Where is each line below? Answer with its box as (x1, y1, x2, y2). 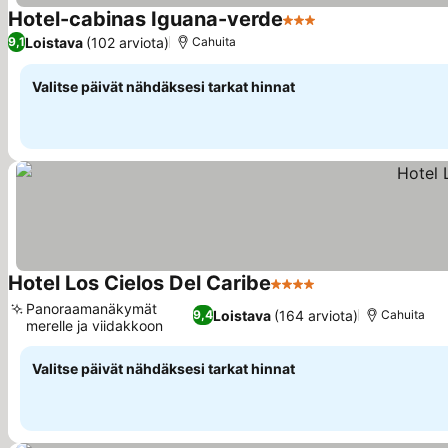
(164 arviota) (273, 306, 358, 324)
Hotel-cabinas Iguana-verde (8, 7, 283, 31)
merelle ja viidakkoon (26, 317, 163, 334)
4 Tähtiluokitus (270, 284, 381, 304)
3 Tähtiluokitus (282, 20, 393, 40)
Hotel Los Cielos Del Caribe (8, 271, 271, 295)
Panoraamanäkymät (26, 300, 157, 317)
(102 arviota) (86, 33, 169, 51)
